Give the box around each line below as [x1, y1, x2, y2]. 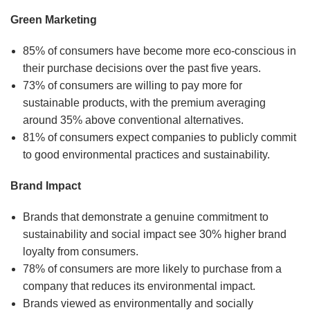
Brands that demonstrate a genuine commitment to [22, 211, 268, 224]
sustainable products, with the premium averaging [22, 97, 266, 109]
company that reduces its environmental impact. [22, 280, 255, 293]
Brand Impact [10, 180, 81, 192]
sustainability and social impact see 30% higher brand [22, 228, 286, 241]
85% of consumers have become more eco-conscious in [22, 45, 296, 57]
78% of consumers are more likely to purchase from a [22, 263, 282, 275]
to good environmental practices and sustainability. [22, 149, 270, 161]
